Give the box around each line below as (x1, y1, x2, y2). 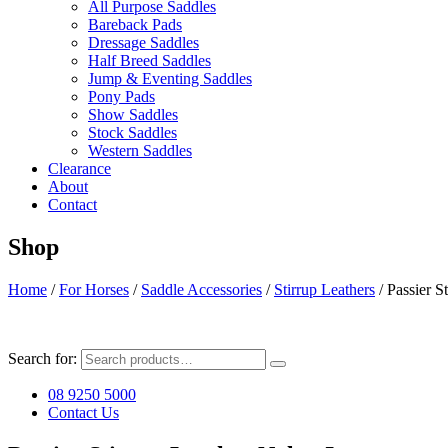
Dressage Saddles (88, 34, 199, 51)
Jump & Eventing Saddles (88, 70, 252, 87)
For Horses (59, 280, 129, 298)
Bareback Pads (88, 16, 182, 33)
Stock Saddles (88, 124, 177, 141)
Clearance (48, 160, 111, 177)
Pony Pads (88, 88, 155, 105)
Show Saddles (88, 106, 178, 123)
